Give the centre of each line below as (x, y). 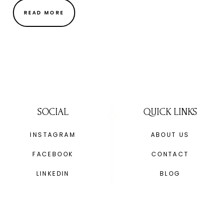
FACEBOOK (53, 154)
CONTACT (170, 154)
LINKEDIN (53, 174)
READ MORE (44, 13)
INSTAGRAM (53, 135)
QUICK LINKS (170, 112)
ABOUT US (170, 135)
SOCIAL (53, 112)
